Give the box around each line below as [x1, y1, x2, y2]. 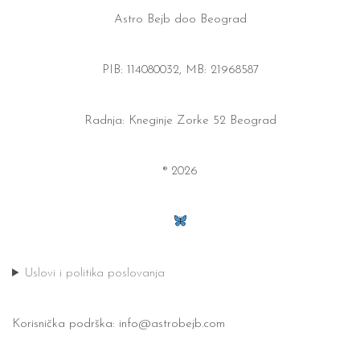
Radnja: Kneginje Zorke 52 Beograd [84, 115, 276, 127]
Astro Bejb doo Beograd [113, 14, 247, 26]
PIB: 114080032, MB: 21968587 [101, 64, 259, 76]
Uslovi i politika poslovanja [24, 268, 165, 280]
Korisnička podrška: [12, 318, 119, 330]
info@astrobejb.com [119, 318, 225, 330]
